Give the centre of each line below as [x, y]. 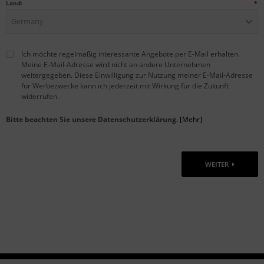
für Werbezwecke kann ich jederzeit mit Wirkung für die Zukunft [125, 86]
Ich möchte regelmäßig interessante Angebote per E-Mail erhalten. [131, 54]
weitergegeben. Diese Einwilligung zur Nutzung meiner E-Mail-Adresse [137, 75]
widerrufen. [40, 97]
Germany [27, 22]
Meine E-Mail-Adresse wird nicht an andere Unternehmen [116, 65]
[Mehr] [191, 120]
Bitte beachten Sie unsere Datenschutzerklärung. [92, 120]
